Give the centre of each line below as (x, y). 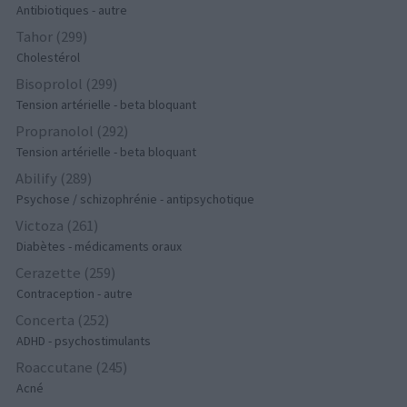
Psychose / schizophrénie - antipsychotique (136, 199)
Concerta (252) (63, 319)
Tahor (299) (52, 36)
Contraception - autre (75, 293)
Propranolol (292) (73, 130)
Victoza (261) (58, 225)
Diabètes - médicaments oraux (99, 246)
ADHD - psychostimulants (84, 340)
